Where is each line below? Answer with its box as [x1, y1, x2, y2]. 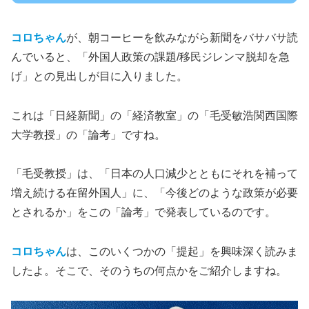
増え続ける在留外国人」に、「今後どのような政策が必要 [11, 187, 298, 199]
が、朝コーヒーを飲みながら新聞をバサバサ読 [66, 31, 298, 43]
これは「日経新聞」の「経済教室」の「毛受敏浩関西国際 [11, 109, 298, 121]
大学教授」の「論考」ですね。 [11, 128, 166, 141]
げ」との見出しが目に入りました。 [11, 70, 188, 82]
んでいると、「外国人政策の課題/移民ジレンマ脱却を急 [11, 50, 290, 63]
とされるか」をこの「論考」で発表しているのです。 [11, 206, 276, 219]
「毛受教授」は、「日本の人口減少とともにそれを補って [11, 168, 298, 180]
